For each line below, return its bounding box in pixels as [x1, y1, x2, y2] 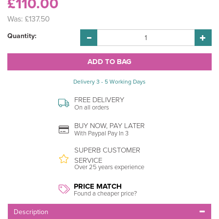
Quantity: [7, 31, 37, 41]
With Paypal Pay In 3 [74, 129, 129, 138]
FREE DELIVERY [74, 94, 124, 105]
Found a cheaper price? [74, 189, 137, 198]
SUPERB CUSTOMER [74, 145, 140, 155]
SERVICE [74, 155, 102, 166]
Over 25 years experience [74, 162, 144, 172]
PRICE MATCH [74, 181, 122, 192]
